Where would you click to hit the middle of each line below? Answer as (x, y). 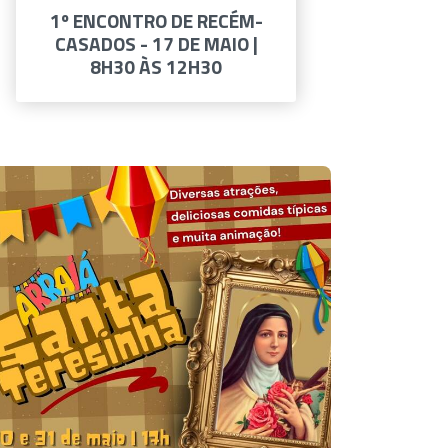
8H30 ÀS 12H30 (156, 66)
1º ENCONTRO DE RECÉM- (156, 20)
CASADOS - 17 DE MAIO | (156, 43)
